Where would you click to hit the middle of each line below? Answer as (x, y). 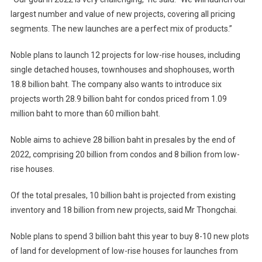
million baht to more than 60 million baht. (85, 113)
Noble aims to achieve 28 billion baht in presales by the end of (123, 139)
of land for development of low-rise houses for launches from (124, 251)
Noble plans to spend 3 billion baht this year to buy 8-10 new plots (130, 236)
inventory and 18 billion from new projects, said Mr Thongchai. (124, 210)
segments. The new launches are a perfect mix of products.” (121, 28)
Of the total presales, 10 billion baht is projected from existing (123, 195)
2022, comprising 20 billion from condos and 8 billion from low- (125, 154)
